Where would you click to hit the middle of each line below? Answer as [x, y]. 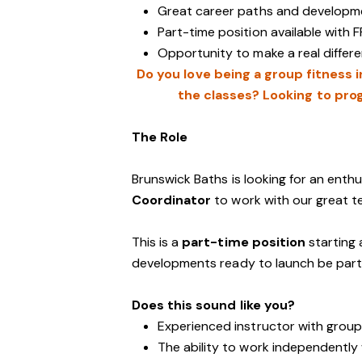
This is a [157, 242]
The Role [160, 137]
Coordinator [172, 200]
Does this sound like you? [213, 305]
